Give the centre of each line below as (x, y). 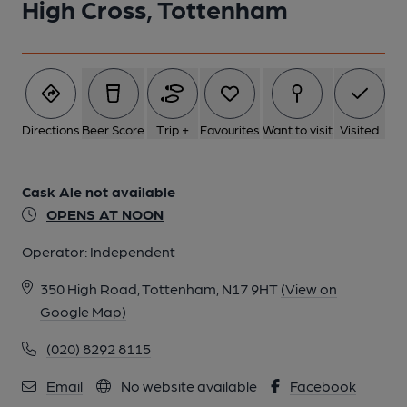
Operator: (56, 251)
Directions (51, 129)
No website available (188, 386)
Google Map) (83, 311)
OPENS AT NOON (105, 214)
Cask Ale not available (99, 191)
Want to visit (297, 129)
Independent (133, 251)
